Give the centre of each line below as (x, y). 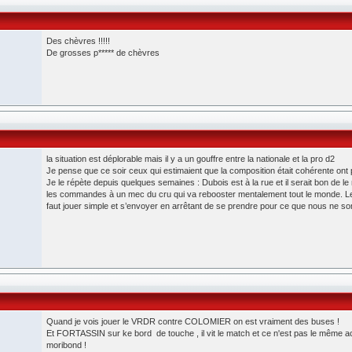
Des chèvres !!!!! (78, 41)
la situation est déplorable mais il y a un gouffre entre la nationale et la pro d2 (191, 159)
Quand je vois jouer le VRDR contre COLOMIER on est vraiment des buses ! (193, 321)
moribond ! (66, 345)
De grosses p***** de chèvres (103, 53)
